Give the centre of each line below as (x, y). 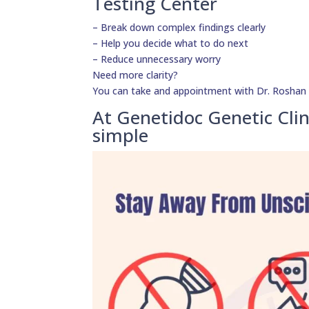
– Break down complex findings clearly (179, 28)
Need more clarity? (136, 75)
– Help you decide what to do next (171, 43)
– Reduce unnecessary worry (157, 59)
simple (121, 136)
